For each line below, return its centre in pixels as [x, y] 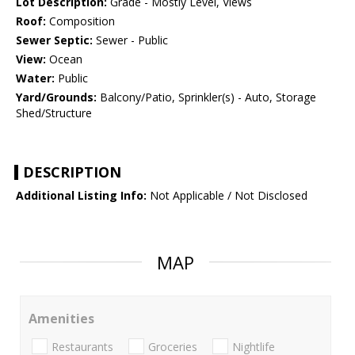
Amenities [61, 319]
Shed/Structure [54, 113]
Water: [35, 78]
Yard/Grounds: [56, 97]
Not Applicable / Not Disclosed [227, 196]
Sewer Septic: [54, 40]
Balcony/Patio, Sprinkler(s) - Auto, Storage [206, 97]
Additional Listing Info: [81, 196]
